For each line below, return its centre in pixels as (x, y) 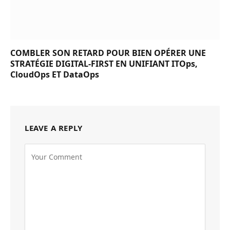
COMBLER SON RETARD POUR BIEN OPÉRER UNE (108, 53)
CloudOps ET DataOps (55, 74)
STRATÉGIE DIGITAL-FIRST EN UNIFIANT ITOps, (104, 63)
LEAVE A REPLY (54, 128)
